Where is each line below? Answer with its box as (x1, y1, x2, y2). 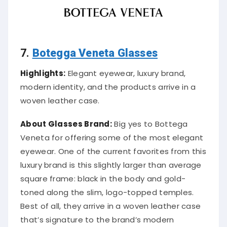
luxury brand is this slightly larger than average (20, 157, 202, 168)
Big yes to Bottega (112, 116, 188, 127)
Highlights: (20, 65, 66, 76)
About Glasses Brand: (20, 116, 112, 127)
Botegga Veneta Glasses (32, 44, 158, 57)
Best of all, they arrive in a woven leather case (20, 198, 201, 209)
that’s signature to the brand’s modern (20, 211, 174, 222)
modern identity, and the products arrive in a (20, 79, 196, 90)
